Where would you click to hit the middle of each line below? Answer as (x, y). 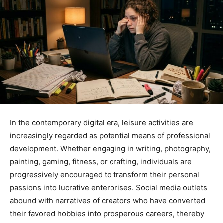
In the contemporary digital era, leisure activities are (102, 122)
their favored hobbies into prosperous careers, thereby (107, 213)
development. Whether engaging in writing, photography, (110, 148)
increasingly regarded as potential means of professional (110, 135)
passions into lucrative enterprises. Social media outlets (109, 187)
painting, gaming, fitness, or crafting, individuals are (101, 161)
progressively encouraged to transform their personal (105, 174)
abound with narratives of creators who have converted (108, 200)
